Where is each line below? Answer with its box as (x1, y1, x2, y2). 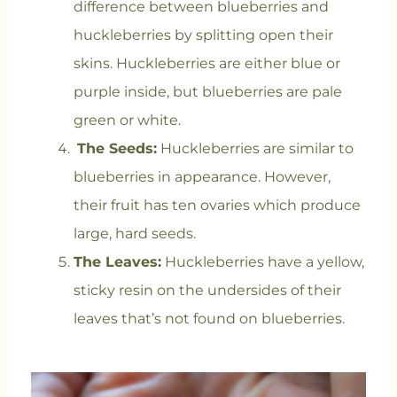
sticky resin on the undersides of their (73, 282, 341, 299)
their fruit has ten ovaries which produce (73, 197, 361, 214)
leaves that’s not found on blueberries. (73, 310, 345, 327)
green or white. (73, 112, 181, 128)
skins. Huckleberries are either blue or (73, 55, 340, 72)
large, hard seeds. (73, 225, 199, 242)
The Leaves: (73, 253, 161, 270)
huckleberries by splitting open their (73, 27, 333, 43)
